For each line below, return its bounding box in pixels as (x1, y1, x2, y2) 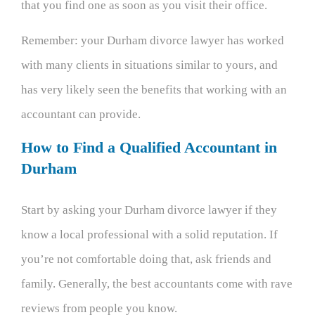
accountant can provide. (21, 108, 141, 121)
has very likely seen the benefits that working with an (21, 83, 287, 96)
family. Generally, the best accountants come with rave (21, 277, 292, 291)
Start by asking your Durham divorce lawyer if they (21, 203, 277, 217)
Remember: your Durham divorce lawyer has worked (21, 34, 284, 47)
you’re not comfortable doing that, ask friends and (21, 252, 271, 266)
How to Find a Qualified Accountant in (21, 139, 277, 156)
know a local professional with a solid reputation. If (21, 228, 278, 242)
